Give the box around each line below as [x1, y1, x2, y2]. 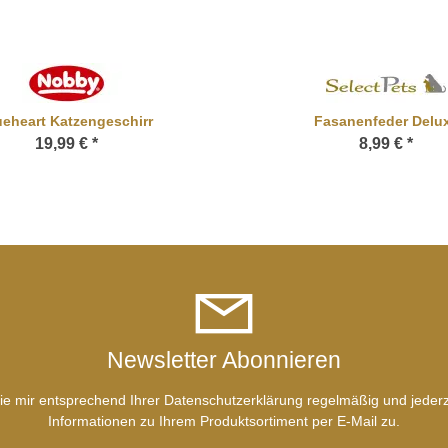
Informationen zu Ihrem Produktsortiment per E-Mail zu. [48, 413, 400, 430]
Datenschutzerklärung [163, 392, 303, 409]
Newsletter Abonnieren [107, 347, 341, 374]
